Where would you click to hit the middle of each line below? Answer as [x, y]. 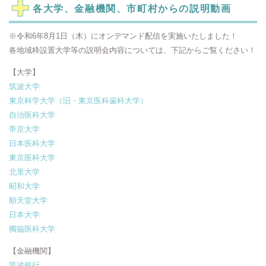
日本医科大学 [32, 143]
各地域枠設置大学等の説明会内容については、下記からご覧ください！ [132, 50]
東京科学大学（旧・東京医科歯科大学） [78, 101]
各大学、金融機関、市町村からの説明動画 [132, 9]
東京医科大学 [32, 158]
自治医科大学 [32, 115]
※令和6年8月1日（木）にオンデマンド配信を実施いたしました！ [123, 36]
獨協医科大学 [32, 229]
